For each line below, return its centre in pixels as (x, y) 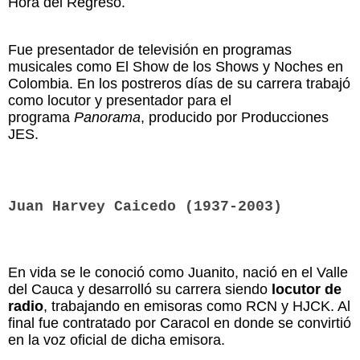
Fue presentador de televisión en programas (150, 49)
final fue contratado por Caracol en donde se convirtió (180, 323)
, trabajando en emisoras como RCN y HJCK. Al (197, 306)
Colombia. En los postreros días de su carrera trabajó (179, 83)
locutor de (307, 289)
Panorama (107, 117)
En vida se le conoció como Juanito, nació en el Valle (178, 272)
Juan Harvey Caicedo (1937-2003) (145, 206)
